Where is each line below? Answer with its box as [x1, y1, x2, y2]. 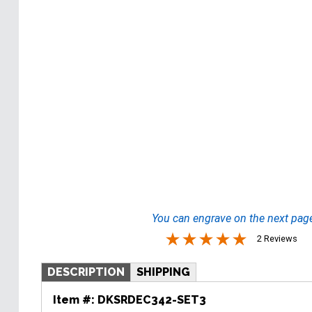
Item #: [53, 293, 97, 307]
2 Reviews [257, 233, 298, 244]
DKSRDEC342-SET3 [97, 293, 206, 307]
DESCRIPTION [47, 265, 125, 279]
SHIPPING [136, 265, 190, 279]
